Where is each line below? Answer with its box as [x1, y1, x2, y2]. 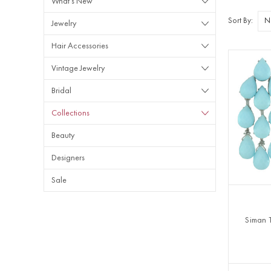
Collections [51, 109, 90, 117]
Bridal [51, 87, 71, 95]
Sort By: [228, 16, 253, 25]
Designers [51, 154, 85, 162]
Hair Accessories [51, 42, 108, 50]
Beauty [51, 131, 74, 140]
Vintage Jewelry [51, 64, 105, 73]
